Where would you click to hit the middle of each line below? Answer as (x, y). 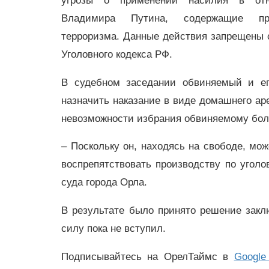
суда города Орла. (106, 183)
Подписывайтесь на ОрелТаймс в (148, 256)
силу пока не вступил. (113, 229)
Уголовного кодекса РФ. (117, 54)
